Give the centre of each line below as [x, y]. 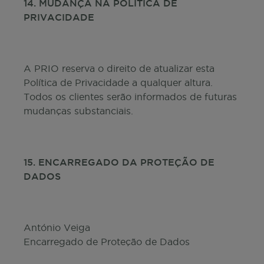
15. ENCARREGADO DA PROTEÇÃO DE [119, 162]
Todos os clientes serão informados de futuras [130, 97]
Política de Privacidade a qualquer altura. [118, 82]
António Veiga [57, 227]
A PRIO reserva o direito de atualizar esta [119, 68]
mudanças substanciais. [78, 111]
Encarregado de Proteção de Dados [107, 242]
